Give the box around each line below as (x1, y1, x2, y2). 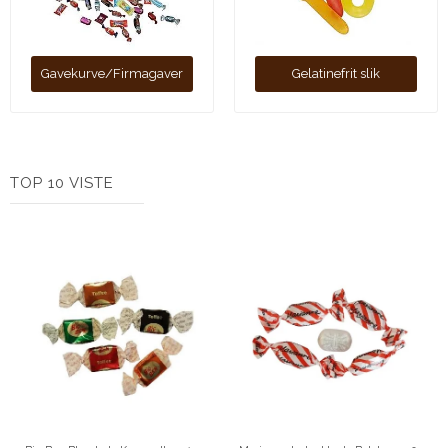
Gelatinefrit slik (292, 66, 380, 82)
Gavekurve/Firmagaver (41, 66, 183, 82)
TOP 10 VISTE (10, 174, 114, 193)
